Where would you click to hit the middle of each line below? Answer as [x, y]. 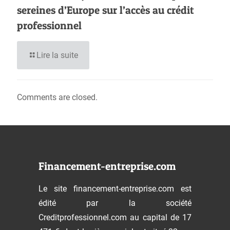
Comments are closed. [57, 97]
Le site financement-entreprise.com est [115, 189]
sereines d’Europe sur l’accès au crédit [106, 10]
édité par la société [115, 203]
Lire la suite [57, 55]
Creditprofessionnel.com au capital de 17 [115, 217]
